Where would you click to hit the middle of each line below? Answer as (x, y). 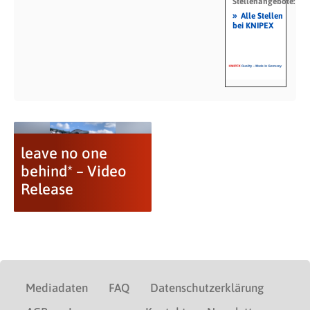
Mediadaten (57, 288)
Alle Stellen (262, 16)
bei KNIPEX (253, 26)
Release (47, 189)
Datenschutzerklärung (207, 288)
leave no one (64, 153)
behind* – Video (73, 171)
